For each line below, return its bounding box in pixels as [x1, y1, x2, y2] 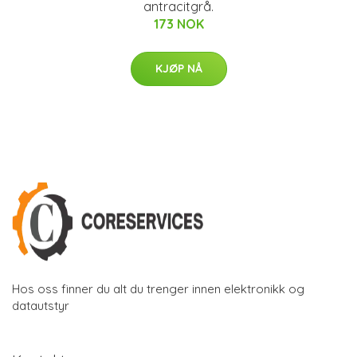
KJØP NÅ [155, 61, 202, 76]
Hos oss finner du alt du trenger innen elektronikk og [12, 281, 304, 297]
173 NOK [153, 15, 204, 32]
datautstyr [12, 298, 69, 314]
